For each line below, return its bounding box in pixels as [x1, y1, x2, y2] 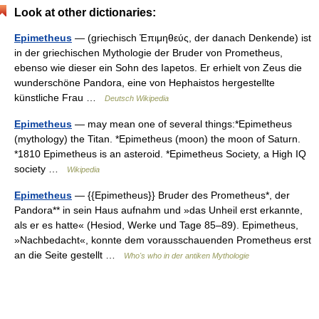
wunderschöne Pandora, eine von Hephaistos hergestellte [14, 77, 275, 88]
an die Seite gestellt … [14, 249, 124, 261]
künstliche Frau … [14, 92, 105, 103]
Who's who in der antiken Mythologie [124, 251, 249, 260]
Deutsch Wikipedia [105, 94, 169, 103]
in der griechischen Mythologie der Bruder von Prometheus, [14, 47, 283, 58]
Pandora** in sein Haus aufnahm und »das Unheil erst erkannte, [14, 204, 303, 216]
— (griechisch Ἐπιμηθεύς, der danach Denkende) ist [72, 32, 311, 43]
